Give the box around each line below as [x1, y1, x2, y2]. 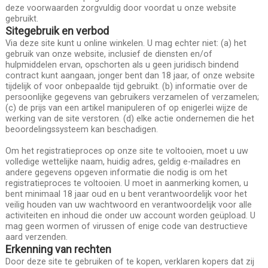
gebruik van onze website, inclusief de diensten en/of [5, 48, 212, 59]
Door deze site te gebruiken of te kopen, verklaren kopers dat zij [5, 256, 254, 266]
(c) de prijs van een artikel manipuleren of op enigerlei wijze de [5, 102, 248, 112]
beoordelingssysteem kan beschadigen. [5, 124, 158, 134]
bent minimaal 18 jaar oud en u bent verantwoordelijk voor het [5, 188, 247, 199]
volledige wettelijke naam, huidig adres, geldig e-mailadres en [5, 156, 240, 166]
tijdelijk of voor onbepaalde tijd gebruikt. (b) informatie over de [5, 81, 248, 91]
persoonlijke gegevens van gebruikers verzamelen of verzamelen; [5, 92, 259, 102]
